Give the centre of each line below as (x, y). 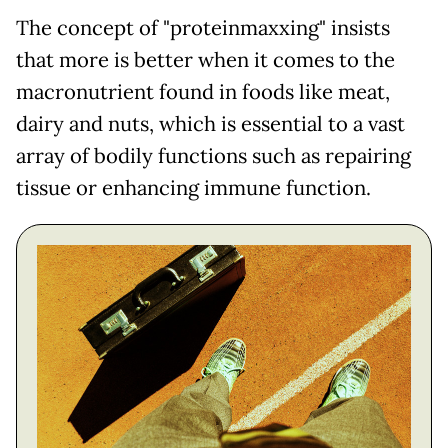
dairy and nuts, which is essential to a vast (210, 123)
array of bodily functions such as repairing (213, 155)
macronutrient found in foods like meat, (203, 91)
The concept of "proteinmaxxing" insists (203, 27)
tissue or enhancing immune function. (193, 187)
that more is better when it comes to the (205, 59)
